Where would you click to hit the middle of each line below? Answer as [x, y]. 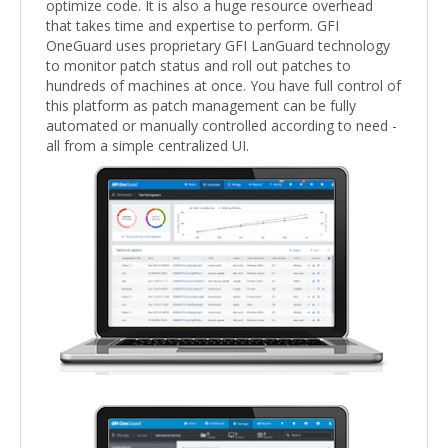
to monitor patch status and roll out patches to [198, 66]
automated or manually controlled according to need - [221, 126]
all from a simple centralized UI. [147, 146]
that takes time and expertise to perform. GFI [192, 26]
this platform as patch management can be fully [201, 106]
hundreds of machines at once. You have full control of [223, 86]
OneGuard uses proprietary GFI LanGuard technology [218, 46]
